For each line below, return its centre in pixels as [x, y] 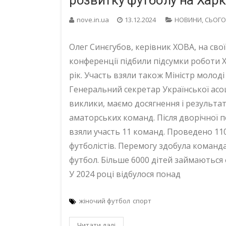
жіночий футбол [105, 201]
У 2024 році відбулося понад [125, 174]
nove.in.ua [93, 20]
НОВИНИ [188, 20]
